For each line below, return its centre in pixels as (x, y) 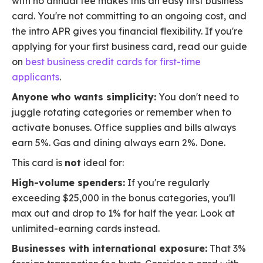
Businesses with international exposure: (109, 249)
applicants (36, 77)
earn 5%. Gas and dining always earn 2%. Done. (119, 143)
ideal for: (102, 163)
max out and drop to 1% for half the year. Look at (123, 213)
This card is (38, 163)
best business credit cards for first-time (113, 62)
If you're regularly (167, 183)
